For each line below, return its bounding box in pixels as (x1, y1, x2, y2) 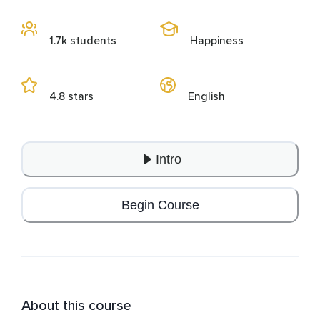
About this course (21, 297, 131, 315)
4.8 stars (49, 89, 94, 104)
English (188, 89, 225, 104)
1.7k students (49, 34, 116, 49)
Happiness (190, 34, 244, 49)
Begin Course (121, 197, 199, 212)
